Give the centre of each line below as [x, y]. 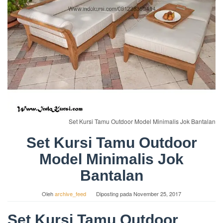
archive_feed [70, 193]
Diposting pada [115, 193]
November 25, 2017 [157, 193]
